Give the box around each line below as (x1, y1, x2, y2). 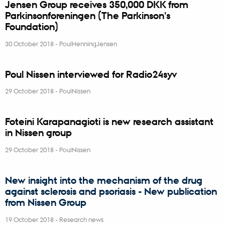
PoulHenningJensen (59, 39, 117, 48)
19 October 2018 (5, 215, 55, 224)
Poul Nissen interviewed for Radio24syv (5, 68, 177, 80)
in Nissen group (5, 127, 72, 139)
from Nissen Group (5, 196, 86, 209)
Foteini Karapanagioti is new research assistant (5, 116, 213, 128)
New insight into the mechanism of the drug (5, 174, 202, 187)
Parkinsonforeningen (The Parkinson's (5, 9, 170, 22)
